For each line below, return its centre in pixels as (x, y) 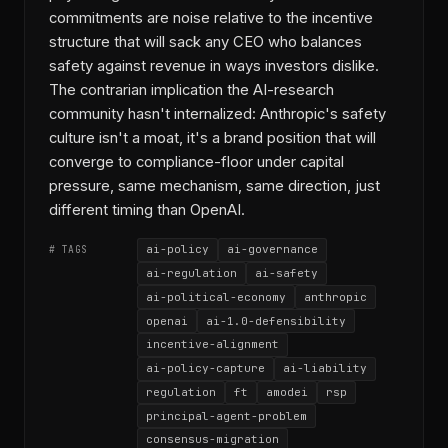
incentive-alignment (212, 344)
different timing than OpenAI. (147, 209)
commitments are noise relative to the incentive (211, 17)
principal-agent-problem (226, 415)
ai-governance (272, 249)
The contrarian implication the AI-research (191, 89)
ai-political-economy (216, 296)
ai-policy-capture (205, 368)
